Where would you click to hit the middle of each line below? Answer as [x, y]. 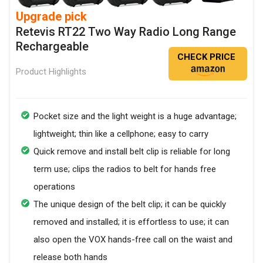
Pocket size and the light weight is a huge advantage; [135, 117]
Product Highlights [51, 72]
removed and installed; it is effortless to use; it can [131, 222]
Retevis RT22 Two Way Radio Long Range [126, 32]
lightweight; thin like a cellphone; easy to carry [121, 134]
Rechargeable [52, 47]
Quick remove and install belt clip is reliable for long [132, 152]
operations [54, 187]
